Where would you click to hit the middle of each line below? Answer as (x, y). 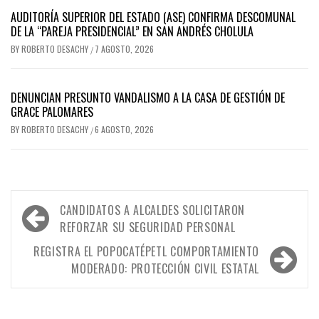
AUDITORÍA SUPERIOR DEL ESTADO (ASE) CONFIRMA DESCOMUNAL (153, 17)
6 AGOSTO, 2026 (124, 130)
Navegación (62, 209)
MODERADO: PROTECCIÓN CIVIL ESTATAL (165, 269)
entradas (51, 256)
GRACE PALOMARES (52, 112)
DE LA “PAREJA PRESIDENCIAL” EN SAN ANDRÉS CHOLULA (132, 32)
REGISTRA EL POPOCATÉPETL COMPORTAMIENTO (146, 252)
